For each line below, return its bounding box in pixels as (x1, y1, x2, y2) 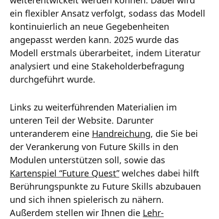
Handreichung (92, 127, 151, 139)
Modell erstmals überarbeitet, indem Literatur (10, 46, 200, 59)
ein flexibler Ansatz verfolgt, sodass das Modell (10, 7, 205, 19)
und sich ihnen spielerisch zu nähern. (10, 193, 164, 205)
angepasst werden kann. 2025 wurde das (10, 33, 179, 45)
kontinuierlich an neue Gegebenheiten (10, 20, 169, 32)
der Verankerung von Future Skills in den (10, 140, 178, 153)
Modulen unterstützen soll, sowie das (10, 153, 165, 166)
